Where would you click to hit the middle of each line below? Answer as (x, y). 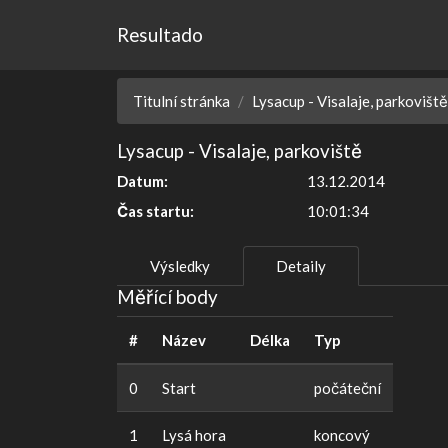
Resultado (160, 35)
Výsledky (180, 266)
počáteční (347, 388)
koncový (342, 435)
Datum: (142, 181)
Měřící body (167, 297)
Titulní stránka (181, 101)
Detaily (301, 266)
